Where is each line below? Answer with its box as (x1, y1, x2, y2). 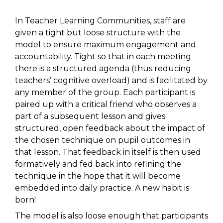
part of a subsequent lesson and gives (15, 111, 165, 121)
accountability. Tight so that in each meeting (15, 52, 191, 62)
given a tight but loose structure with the (15, 28, 181, 38)
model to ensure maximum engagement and (15, 40, 196, 50)
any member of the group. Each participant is (15, 88, 195, 98)
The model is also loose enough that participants (15, 211, 208, 221)
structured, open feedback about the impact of (15, 123, 205, 133)
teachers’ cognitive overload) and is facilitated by (15, 76, 208, 86)
